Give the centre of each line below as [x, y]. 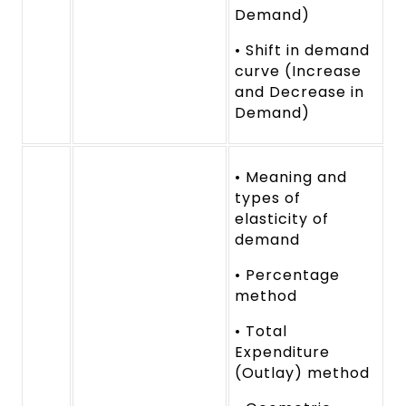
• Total [261, 331]
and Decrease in [300, 92]
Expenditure [282, 352]
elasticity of [282, 218]
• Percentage [287, 275]
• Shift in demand [302, 50]
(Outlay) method [302, 372]
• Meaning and [291, 177]
